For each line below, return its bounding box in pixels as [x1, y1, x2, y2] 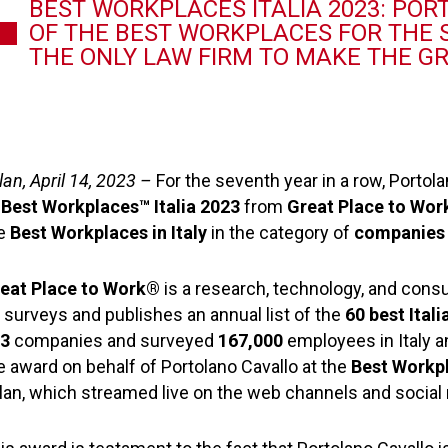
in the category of [211, 222, 354, 243]
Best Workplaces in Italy [10, 222, 211, 243]
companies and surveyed [14, 330, 218, 351]
